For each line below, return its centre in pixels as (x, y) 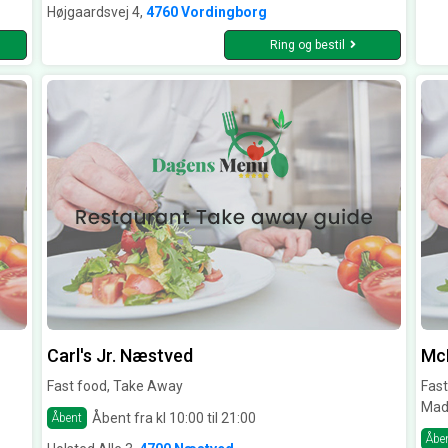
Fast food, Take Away (115, 386)
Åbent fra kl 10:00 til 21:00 (174, 417)
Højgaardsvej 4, (96, 12)
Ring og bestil (307, 45)
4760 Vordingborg (206, 12)
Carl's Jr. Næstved (120, 356)
